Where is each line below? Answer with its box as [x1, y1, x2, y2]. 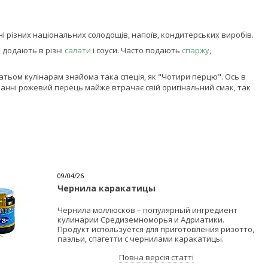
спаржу [182, 44, 209, 56]
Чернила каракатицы [57, 182, 156, 194]
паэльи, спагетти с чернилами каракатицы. [57, 233, 224, 245]
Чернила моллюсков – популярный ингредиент [57, 205, 237, 216]
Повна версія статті [118, 252, 194, 263]
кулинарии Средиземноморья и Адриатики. [57, 214, 224, 226]
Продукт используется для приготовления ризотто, [57, 224, 254, 235]
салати [65, 44, 91, 56]
